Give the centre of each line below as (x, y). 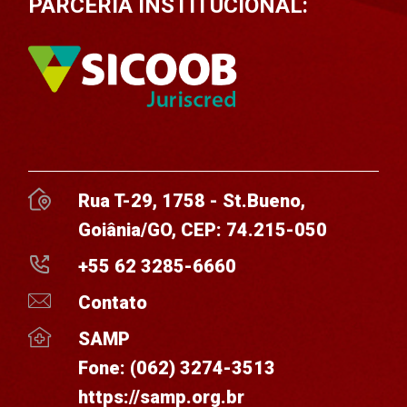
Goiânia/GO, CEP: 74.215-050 (203, 229)
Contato (113, 302)
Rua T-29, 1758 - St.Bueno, (192, 200)
